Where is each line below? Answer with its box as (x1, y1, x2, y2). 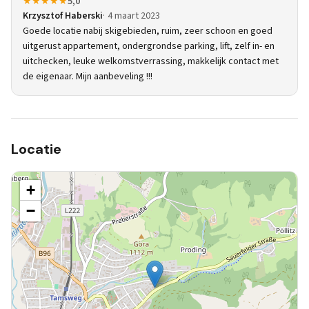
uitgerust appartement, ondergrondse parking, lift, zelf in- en (23, 39, 275, 53)
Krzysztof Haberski (23, 9, 103, 23)
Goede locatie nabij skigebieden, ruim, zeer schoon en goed (23, 24, 272, 38)
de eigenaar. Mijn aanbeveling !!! (23, 70, 152, 83)
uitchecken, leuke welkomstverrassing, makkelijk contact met (23, 54, 279, 68)
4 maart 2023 (108, 9, 160, 23)
